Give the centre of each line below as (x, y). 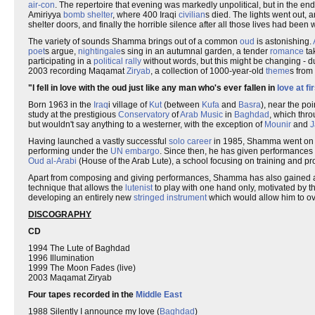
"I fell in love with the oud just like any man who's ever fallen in (153, 88)
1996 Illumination (61, 258)
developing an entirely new (81, 198)
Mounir (278, 124)
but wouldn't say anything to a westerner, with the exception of (146, 124)
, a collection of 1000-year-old (208, 71)
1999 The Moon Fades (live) (82, 268)
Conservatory (144, 115)
